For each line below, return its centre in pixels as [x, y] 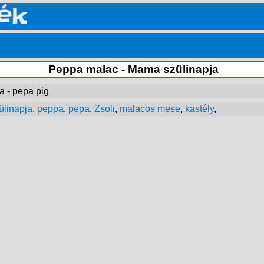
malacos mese [150, 109]
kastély [199, 109]
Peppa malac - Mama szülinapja [133, 69]
